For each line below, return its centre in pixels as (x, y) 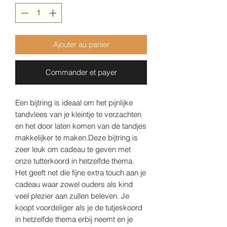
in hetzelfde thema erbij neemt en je (74, 219)
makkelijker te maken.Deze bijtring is (77, 137)
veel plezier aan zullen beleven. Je (72, 196)
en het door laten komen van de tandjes (81, 126)
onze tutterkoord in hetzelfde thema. (75, 161)
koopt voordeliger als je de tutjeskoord (79, 207)
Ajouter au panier (81, 44)
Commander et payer (81, 72)
